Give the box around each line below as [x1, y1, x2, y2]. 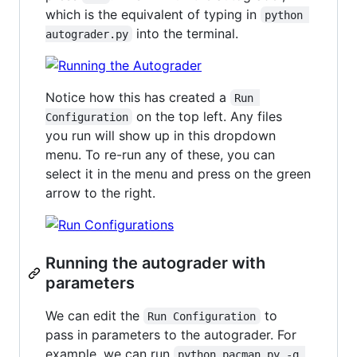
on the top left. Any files [132, 108, 287, 124]
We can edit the [45, 307, 143, 324]
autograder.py [45, 27, 128, 41]
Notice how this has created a [45, 88, 230, 105]
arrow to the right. [45, 184, 155, 201]
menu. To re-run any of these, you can [45, 146, 275, 163]
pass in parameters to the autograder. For [45, 326, 296, 343]
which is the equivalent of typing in [45, 6, 261, 22]
